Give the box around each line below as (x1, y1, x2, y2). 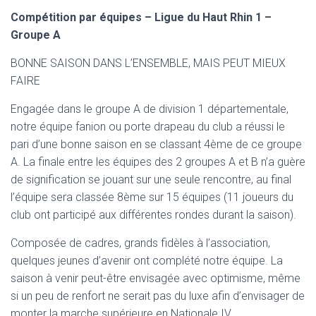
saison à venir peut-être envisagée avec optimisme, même (11, 272, 300, 286)
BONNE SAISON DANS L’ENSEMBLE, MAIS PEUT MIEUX (11, 56, 286, 71)
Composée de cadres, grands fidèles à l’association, (11, 236, 270, 250)
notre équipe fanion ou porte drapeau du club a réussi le (11, 120, 285, 134)
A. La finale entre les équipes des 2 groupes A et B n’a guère (11, 155, 305, 169)
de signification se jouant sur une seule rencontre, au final (11, 173, 291, 187)
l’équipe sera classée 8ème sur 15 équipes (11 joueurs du (11, 190, 293, 205)
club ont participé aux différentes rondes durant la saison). (11, 208, 296, 222)
